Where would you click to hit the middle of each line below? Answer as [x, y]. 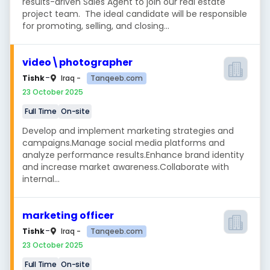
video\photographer [77, 62]
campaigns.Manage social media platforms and [124, 143]
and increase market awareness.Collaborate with [126, 167]
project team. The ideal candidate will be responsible [135, 14]
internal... [41, 179]
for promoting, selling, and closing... [96, 26]
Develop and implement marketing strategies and [128, 131]
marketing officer [68, 215]
